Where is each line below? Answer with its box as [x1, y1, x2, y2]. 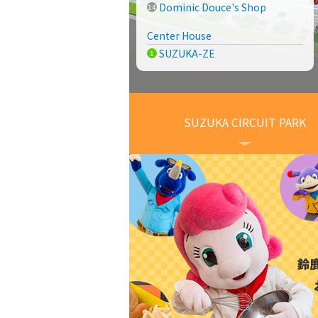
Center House [147, 28, 212, 43]
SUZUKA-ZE [158, 46, 215, 60]
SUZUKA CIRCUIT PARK [184, 114, 306, 131]
